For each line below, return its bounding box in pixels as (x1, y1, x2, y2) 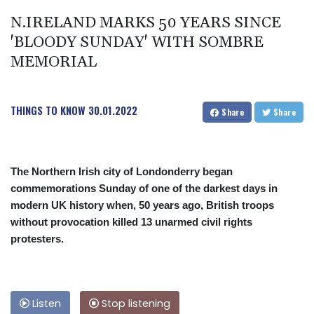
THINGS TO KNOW (11, 102, 86, 118)
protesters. (11, 232, 64, 245)
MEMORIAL (11, 52, 97, 72)
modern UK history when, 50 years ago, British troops (11, 198, 274, 211)
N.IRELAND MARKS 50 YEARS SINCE (11, 13, 281, 33)
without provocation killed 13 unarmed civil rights (11, 215, 252, 228)
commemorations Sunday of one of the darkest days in (11, 182, 278, 194)
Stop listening (99, 296, 170, 310)
